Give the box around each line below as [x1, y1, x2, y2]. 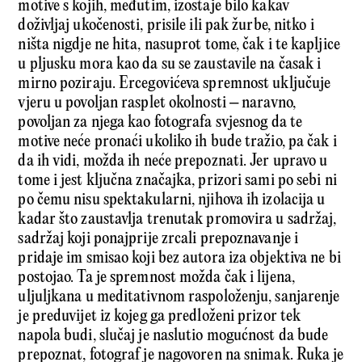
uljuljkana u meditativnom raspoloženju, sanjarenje [18, 288, 340, 307]
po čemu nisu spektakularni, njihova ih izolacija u [18, 191, 326, 210]
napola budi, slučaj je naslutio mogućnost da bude [18, 326, 329, 346]
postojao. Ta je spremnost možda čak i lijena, [18, 268, 295, 288]
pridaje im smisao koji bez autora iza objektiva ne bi [18, 249, 341, 268]
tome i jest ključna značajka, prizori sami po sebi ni [18, 171, 337, 191]
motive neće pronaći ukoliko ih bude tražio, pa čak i [18, 133, 337, 152]
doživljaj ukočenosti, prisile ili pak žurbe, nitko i [18, 16, 314, 36]
